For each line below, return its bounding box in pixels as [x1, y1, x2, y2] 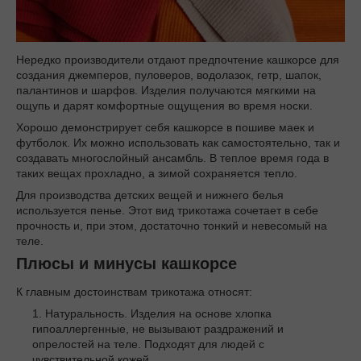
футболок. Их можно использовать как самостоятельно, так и [16, 135, 340, 149]
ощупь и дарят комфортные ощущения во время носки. [16, 98, 313, 112]
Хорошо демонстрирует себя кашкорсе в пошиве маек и [16, 120, 314, 134]
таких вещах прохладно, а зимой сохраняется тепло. [16, 166, 297, 180]
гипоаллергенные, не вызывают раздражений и [32, 322, 284, 336]
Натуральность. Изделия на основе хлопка [45, 307, 272, 321]
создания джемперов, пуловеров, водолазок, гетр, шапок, [16, 68, 322, 81]
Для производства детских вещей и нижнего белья [16, 188, 284, 201]
